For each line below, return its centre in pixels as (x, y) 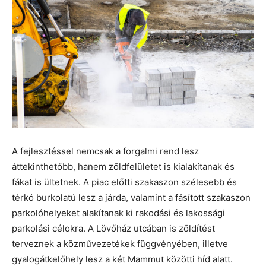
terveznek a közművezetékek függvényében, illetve (120, 244)
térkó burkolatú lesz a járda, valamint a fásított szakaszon (131, 198)
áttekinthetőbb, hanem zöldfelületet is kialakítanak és (123, 167)
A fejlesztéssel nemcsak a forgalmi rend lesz (105, 151)
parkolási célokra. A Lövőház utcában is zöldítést (113, 229)
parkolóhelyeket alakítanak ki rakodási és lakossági (118, 213)
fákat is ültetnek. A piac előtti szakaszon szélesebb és (124, 182)
